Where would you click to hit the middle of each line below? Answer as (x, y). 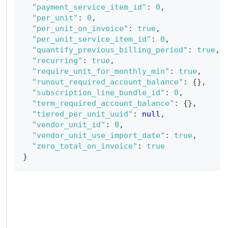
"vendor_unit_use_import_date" (98, 135)
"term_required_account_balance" (103, 103)
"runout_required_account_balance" (107, 82)
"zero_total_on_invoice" (84, 146)
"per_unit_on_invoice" (80, 28)
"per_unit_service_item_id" (91, 39)
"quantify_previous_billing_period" (110, 50)
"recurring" (57, 61)
